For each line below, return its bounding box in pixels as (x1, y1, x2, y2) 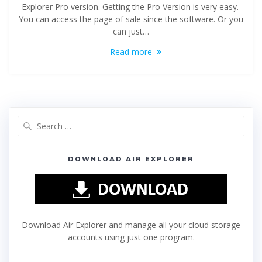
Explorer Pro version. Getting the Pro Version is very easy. (21, 1, 241, 13)
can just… (113, 26, 149, 37)
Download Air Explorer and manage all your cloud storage (22, 219, 240, 231)
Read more (110, 46, 152, 58)
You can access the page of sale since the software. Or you (19, 13, 243, 25)
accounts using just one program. (67, 232, 195, 243)
